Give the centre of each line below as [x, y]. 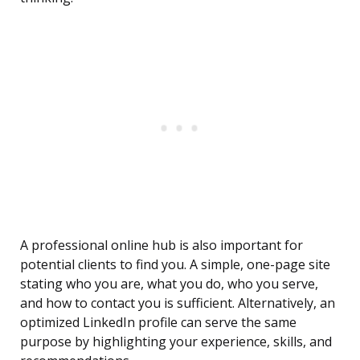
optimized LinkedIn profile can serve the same [158, 323]
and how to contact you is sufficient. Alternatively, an [178, 303]
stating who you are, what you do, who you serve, [169, 284]
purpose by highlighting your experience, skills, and [176, 342]
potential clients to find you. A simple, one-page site [175, 265]
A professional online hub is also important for [162, 245]
